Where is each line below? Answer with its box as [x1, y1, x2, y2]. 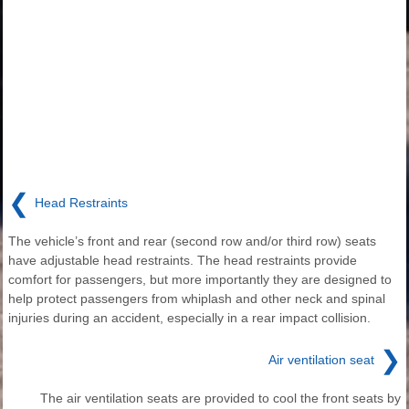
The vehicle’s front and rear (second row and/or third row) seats [8, 234, 376, 249]
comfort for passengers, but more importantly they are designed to [8, 272, 392, 288]
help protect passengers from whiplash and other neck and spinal [8, 291, 385, 307]
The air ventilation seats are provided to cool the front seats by [40, 391, 401, 406]
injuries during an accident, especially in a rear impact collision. [8, 310, 371, 326]
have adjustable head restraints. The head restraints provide [8, 253, 357, 268]
